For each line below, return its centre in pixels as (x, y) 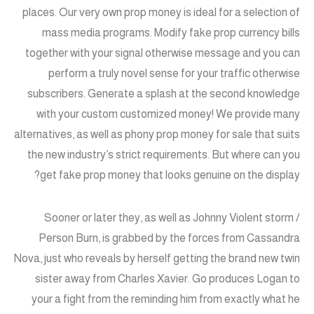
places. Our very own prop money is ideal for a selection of (161, 13)
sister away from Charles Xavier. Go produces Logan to (168, 279)
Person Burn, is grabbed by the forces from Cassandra (169, 238)
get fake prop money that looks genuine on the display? (170, 175)
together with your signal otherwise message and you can (163, 53)
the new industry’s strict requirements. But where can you (164, 155)
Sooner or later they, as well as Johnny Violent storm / (172, 218)
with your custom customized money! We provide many (168, 114)
